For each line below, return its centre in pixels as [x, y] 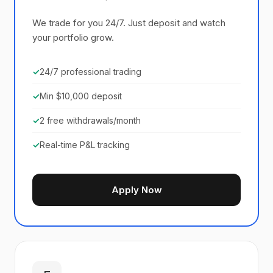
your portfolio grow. [73, 37]
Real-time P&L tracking [85, 145]
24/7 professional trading [90, 72]
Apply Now [136, 190]
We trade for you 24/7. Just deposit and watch [129, 23]
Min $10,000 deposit [81, 96]
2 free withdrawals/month [90, 120]
